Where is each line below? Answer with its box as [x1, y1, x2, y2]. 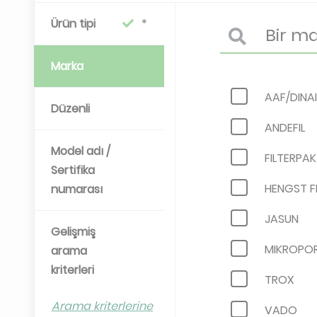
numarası [51, 181, 103, 197]
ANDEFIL [264, 120, 305, 136]
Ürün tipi [51, 16, 96, 32]
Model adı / [51, 143, 110, 159]
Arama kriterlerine [52, 298, 153, 314]
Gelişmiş [51, 224, 96, 240]
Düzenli [51, 100, 90, 117]
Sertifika [51, 162, 95, 178]
